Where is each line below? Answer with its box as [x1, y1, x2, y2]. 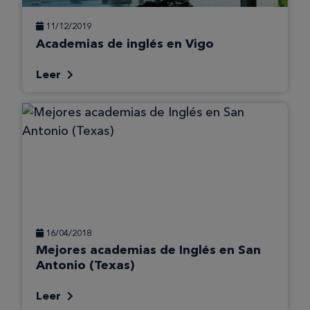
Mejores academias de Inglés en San [36, 242, 261, 258]
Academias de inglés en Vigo [36, 35, 214, 51]
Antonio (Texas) [36, 257, 134, 273]
